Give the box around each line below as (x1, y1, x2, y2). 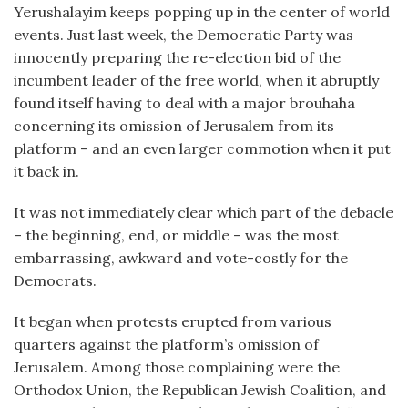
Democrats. (14, 271, 97, 290)
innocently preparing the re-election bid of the (14, 48, 341, 66)
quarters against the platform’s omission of (14, 335, 319, 353)
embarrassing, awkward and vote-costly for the (14, 249, 348, 267)
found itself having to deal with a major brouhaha (14, 94, 355, 112)
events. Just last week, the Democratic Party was (14, 25, 353, 44)
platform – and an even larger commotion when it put (14, 139, 391, 158)
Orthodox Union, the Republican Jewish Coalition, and (14, 381, 386, 399)
